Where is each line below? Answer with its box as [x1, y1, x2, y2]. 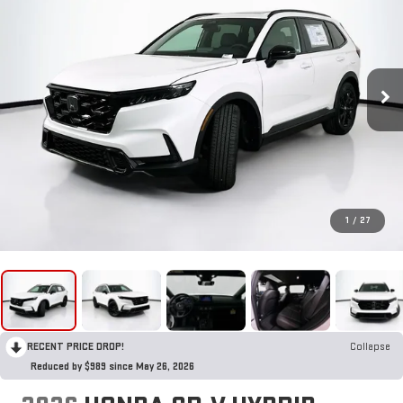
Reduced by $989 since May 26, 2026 [31, 359, 194, 373]
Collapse [350, 339, 390, 354]
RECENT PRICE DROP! [27, 339, 124, 354]
